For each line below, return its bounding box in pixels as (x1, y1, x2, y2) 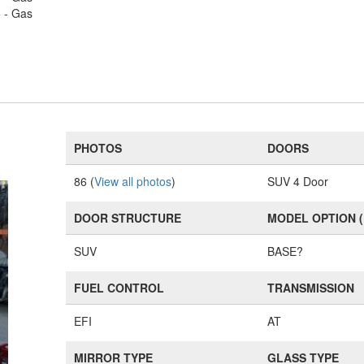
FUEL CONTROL (74, 279, 165, 296)
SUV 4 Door (267, 173, 329, 189)
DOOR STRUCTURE (74, 210, 182, 226)
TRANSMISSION (267, 279, 355, 296)
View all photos (94, 173, 172, 189)
